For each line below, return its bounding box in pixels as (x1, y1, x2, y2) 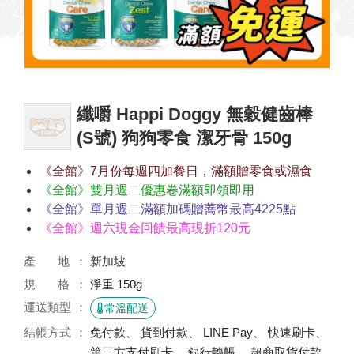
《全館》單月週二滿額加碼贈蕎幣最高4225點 (40, 202, 296, 216)
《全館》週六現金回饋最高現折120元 (40, 221, 250, 235)
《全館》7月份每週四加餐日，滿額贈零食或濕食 (40, 164, 312, 178)
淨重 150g (90, 277, 142, 291)
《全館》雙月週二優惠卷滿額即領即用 (40, 183, 254, 197)
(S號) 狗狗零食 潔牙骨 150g (77, 128, 292, 148)
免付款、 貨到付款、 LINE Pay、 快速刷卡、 (90, 326, 327, 339)
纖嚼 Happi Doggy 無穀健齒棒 (77, 104, 313, 124)
